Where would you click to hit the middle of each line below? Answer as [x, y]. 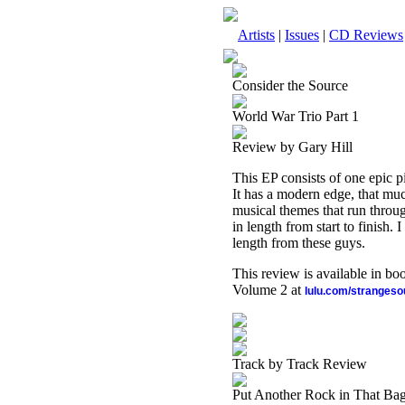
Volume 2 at [268, 290]
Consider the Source [290, 85]
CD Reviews [366, 35]
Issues [302, 35]
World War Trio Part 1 [296, 116]
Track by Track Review [300, 364]
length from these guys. [299, 243]
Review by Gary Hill [292, 147]
